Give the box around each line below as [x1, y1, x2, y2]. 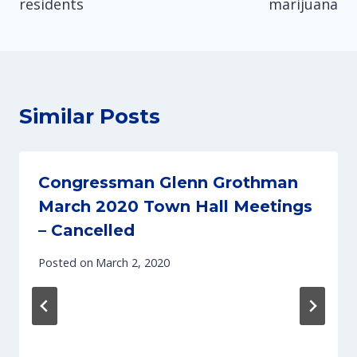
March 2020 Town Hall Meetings [38, 196, 312, 216]
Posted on [38, 255, 93, 271]
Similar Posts [19, 103, 160, 129]
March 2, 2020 [96, 255, 171, 271]
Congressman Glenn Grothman [38, 172, 298, 192]
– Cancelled [38, 220, 135, 240]
